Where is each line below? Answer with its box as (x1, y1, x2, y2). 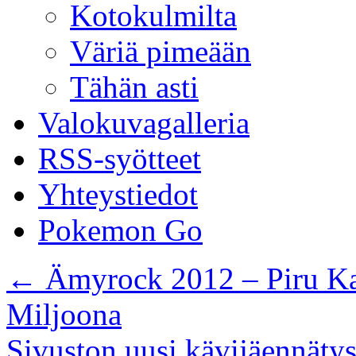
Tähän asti (70, 70, 199, 104)
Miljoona (6, 297, 122, 331)
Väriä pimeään (70, 34, 251, 68)
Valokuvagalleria (38, 106, 250, 140)
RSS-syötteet (38, 141, 201, 176)
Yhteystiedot (38, 177, 198, 211)
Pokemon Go (38, 213, 203, 247)
